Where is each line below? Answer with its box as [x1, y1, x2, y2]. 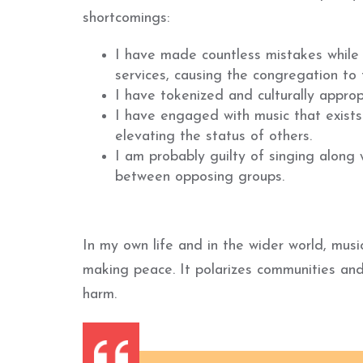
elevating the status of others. [115, 129, 312, 144]
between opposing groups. [115, 169, 284, 185]
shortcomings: [83, 11, 169, 26]
